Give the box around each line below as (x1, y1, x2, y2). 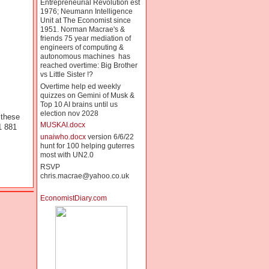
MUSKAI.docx (40, 121, 85, 130)
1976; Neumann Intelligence (40, 7, 133, 16)
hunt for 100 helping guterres (40, 142, 134, 151)
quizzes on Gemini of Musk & (40, 91, 134, 100)
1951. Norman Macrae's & (40, 25, 125, 34)
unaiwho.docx (40, 133, 86, 142)
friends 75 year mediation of (40, 34, 131, 43)
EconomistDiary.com (40, 193, 107, 202)
